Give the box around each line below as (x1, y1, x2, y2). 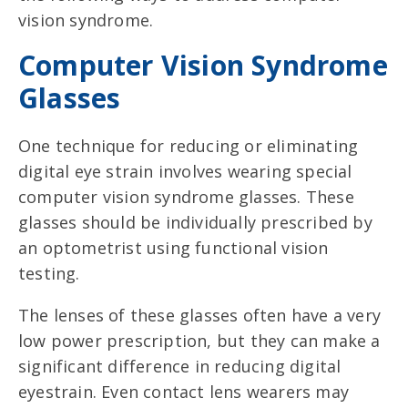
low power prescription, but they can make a (18, 330, 381, 352)
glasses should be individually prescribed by (18, 211, 372, 234)
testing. (18, 262, 80, 285)
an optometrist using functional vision (18, 237, 329, 260)
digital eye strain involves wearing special (18, 160, 352, 183)
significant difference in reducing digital (18, 355, 342, 378)
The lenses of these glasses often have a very (18, 304, 382, 327)
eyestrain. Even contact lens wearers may (18, 381, 350, 403)
